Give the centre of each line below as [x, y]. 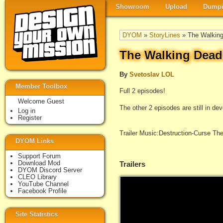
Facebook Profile [42, 191]
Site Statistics [37, 214]
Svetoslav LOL [152, 75]
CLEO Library [37, 177]
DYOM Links [35, 141]
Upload [176, 7]
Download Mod [39, 163]
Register [30, 118]
